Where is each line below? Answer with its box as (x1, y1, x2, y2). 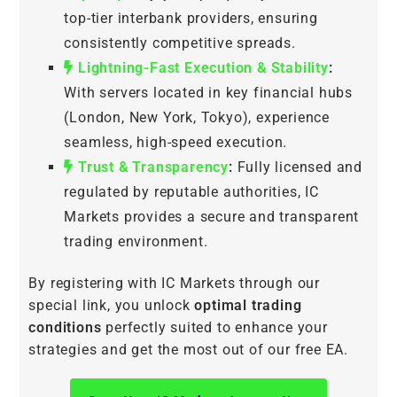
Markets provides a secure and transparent (64, 208, 360, 226)
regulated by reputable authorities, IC (64, 183, 319, 201)
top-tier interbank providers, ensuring (64, 10, 318, 27)
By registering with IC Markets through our (28, 275, 321, 292)
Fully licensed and (232, 159, 363, 176)
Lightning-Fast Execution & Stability (74, 59, 329, 77)
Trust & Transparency (74, 159, 230, 176)
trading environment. (64, 233, 208, 251)
